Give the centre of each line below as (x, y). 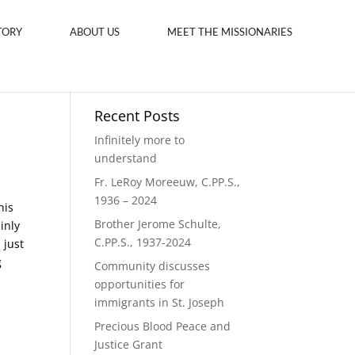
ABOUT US (95, 32)
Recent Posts (137, 116)
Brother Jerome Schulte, (158, 224)
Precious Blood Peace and (163, 326)
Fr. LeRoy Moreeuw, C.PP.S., (168, 182)
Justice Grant (129, 344)
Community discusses (153, 266)
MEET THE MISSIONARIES (230, 32)
